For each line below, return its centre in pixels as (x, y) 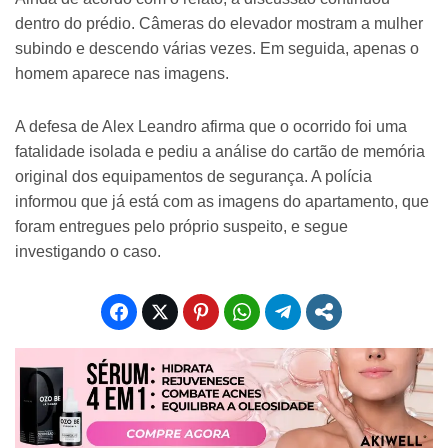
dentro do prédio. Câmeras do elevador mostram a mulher (219, 23)
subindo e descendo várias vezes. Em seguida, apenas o (217, 48)
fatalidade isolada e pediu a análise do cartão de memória (220, 151)
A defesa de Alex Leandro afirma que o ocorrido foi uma (211, 126)
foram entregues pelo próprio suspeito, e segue (181, 226)
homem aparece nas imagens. (122, 73)
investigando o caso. (88, 251)
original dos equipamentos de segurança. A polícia (193, 176)
